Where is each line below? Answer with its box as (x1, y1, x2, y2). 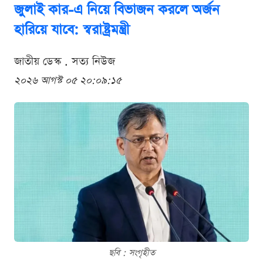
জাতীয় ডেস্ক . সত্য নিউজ (14, 54, 115, 69)
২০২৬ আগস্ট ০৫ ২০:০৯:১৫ (14, 74, 122, 88)
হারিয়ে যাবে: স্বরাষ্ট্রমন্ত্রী (14, 21, 130, 40)
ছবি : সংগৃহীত (108, 247, 155, 259)
